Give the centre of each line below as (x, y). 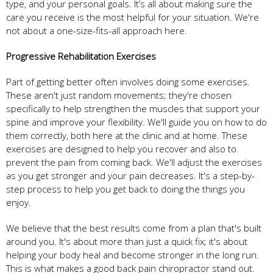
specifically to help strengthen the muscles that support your (133, 108)
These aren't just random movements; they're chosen (119, 95)
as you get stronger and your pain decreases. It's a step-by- (130, 175)
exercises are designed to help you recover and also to (121, 148)
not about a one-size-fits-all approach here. (97, 30)
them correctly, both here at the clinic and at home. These (127, 135)
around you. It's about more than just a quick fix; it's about (127, 241)
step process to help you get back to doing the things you (126, 189)
